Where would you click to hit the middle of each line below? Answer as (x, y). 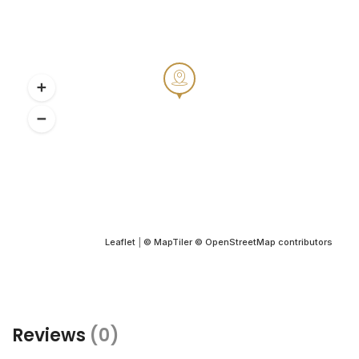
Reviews (51, 335)
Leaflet (120, 242)
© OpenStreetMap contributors (264, 242)
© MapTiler (168, 242)
